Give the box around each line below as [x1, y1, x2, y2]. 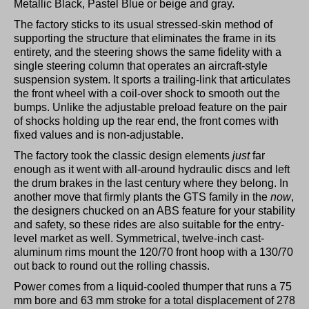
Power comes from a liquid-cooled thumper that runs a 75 [14, 280, 292, 292]
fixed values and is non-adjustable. [14, 128, 183, 141]
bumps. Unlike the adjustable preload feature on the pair [14, 101, 287, 113]
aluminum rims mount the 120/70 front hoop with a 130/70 [14, 246, 293, 258]
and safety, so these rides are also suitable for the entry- [14, 218, 284, 230]
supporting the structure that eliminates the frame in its [14, 32, 276, 44]
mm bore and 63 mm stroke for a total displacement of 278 [14, 294, 295, 306]
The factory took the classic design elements [14, 149, 232, 161]
